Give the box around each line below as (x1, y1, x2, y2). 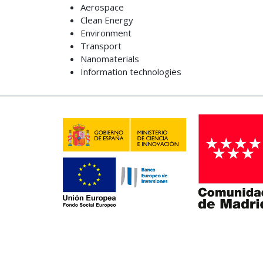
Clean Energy (80, 14, 136, 26)
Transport (80, 40, 122, 52)
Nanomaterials (80, 53, 139, 65)
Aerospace (80, 1, 124, 13)
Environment (80, 27, 131, 39)
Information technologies (80, 66, 181, 77)
